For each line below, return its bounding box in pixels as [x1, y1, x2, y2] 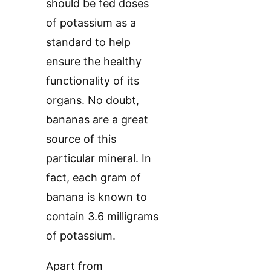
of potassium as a [46, 16, 136, 30]
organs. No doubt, [46, 94, 139, 107]
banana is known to [46, 191, 147, 204]
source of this [46, 132, 116, 146]
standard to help [46, 36, 131, 49]
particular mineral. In [46, 152, 151, 165]
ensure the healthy [46, 55, 142, 68]
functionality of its [46, 74, 139, 88]
